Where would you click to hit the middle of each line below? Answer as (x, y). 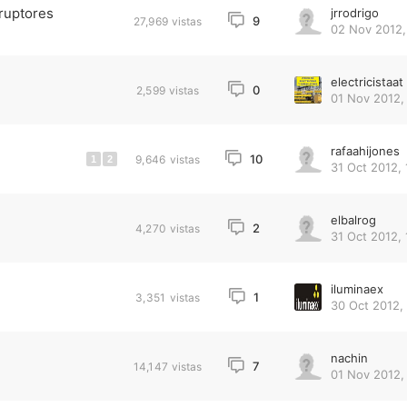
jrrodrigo (354, 13)
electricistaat (367, 82)
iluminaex (357, 289)
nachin (349, 358)
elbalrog (353, 220)
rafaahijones (365, 151)
